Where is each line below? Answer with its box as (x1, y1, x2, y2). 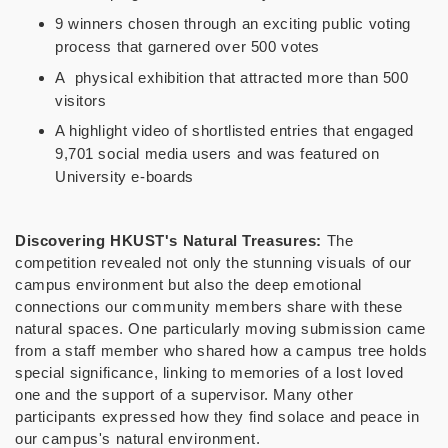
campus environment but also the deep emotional (15, 276, 362, 294)
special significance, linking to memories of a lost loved (15, 364, 405, 382)
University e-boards (55, 168, 195, 186)
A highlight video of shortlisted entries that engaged (55, 122, 414, 140)
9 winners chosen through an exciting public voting (55, 14, 411, 32)
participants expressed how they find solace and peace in (15, 408, 420, 426)
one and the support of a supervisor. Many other (15, 386, 354, 404)
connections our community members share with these (15, 298, 403, 316)
